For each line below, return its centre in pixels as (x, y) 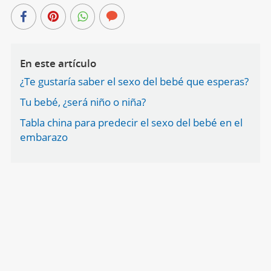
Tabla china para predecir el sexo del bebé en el (131, 122)
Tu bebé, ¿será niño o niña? (83, 102)
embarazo (44, 137)
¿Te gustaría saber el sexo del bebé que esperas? (134, 81)
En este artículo (58, 63)
